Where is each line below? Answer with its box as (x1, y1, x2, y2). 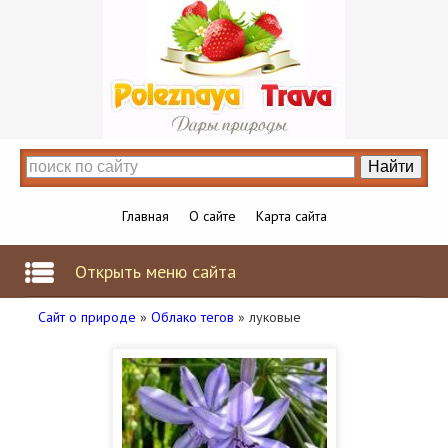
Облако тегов (151, 308, 234, 326)
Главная (121, 207, 169, 225)
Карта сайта (255, 207, 327, 225)
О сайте (188, 207, 236, 225)
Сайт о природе (38, 308, 136, 326)
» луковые (234, 308, 301, 326)
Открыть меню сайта (75, 260, 236, 283)
